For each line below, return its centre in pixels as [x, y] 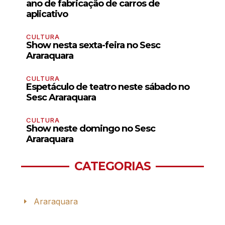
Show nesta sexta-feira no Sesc [93, 45]
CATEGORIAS [113, 166]
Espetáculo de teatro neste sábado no [108, 87]
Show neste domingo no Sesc [91, 129]
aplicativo [47, 14]
